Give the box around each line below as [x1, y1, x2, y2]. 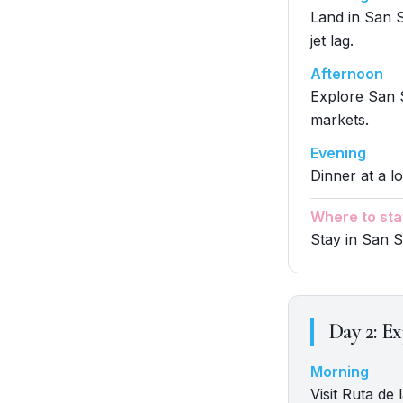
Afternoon [310, 65, 383, 83]
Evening [310, 144, 366, 162]
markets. [310, 111, 369, 129]
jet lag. [310, 31, 354, 49]
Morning [310, 363, 369, 381]
